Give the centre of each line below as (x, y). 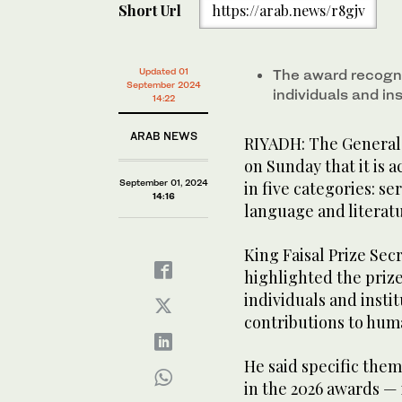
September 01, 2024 (163, 182)
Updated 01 (163, 71)
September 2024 (163, 84)
